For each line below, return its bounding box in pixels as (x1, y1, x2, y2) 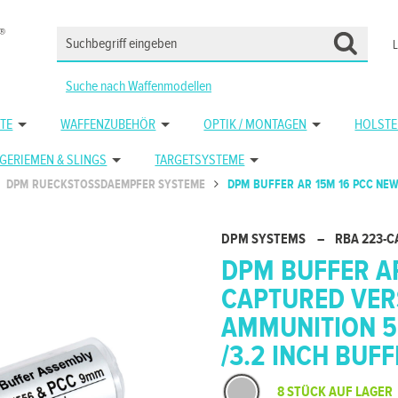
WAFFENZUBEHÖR (60, 116, 156, 133)
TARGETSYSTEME (155, 152, 245, 169)
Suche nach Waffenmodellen (66, 78, 211, 95)
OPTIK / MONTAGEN (203, 116, 307, 133)
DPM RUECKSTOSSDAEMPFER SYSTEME (5, 178, 206, 192)
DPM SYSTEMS (221, 231, 308, 248)
